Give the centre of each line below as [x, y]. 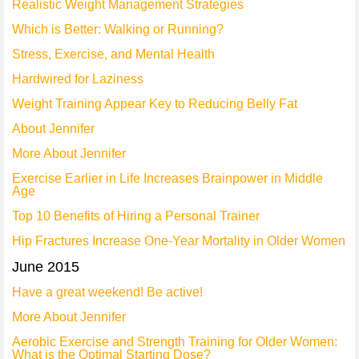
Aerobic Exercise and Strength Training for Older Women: [175, 342]
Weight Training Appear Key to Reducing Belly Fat [155, 104]
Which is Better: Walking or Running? [118, 29]
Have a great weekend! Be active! [107, 292]
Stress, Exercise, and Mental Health [113, 54]
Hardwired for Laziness [78, 79]
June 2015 [46, 267]
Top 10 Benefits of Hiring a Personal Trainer [136, 216]
